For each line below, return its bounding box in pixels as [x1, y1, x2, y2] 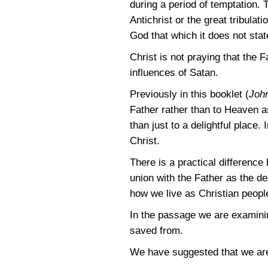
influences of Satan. [130, 67, 218, 78]
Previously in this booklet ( [130, 89, 249, 100]
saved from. [130, 225, 183, 236]
